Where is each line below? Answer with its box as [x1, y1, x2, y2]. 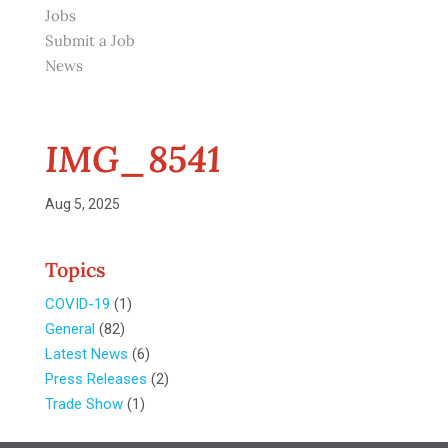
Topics [44, 257, 106, 282]
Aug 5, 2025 [44, 196, 120, 212]
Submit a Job [44, 31, 135, 50]
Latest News [44, 345, 128, 363]
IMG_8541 [44, 136, 221, 182]
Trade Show [44, 395, 123, 413]
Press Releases [44, 370, 147, 388]
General [44, 320, 95, 338]
